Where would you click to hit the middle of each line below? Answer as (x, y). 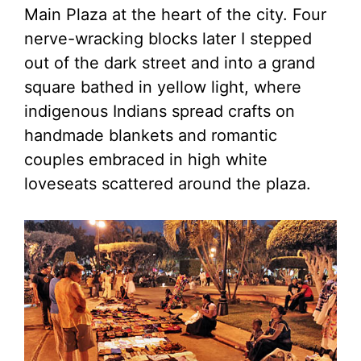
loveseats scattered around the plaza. (168, 183)
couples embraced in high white (146, 159)
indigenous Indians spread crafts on (160, 111)
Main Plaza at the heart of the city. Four (175, 14)
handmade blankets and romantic (151, 135)
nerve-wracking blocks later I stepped (168, 38)
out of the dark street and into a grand (170, 62)
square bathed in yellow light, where (163, 87)
